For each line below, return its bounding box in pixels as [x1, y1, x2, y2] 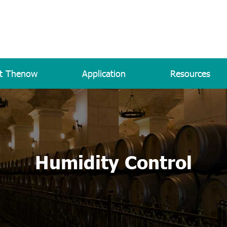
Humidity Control [35, 149, 192, 173]
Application [82, 67, 126, 79]
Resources [170, 67, 210, 79]
